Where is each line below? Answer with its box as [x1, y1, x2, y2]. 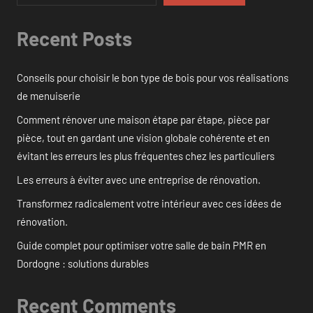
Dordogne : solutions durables [17, 256, 149, 270]
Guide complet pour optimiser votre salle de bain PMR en [17, 238, 266, 252]
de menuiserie [17, 89, 80, 102]
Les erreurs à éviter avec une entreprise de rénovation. [17, 173, 261, 186]
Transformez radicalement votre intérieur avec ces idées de [17, 196, 282, 210]
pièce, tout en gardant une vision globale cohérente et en [17, 131, 270, 144]
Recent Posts [17, 27, 132, 51]
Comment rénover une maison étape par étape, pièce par [17, 112, 270, 126]
